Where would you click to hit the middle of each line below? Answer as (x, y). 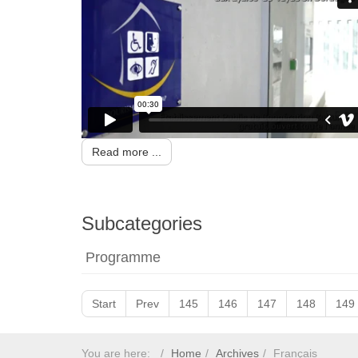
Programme (123, 258)
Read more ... (127, 152)
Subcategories (142, 224)
